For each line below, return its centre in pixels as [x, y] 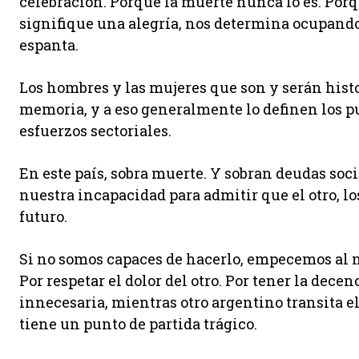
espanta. [49, 45]
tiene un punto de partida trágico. [138, 324]
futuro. [43, 217]
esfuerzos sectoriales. [95, 131]
